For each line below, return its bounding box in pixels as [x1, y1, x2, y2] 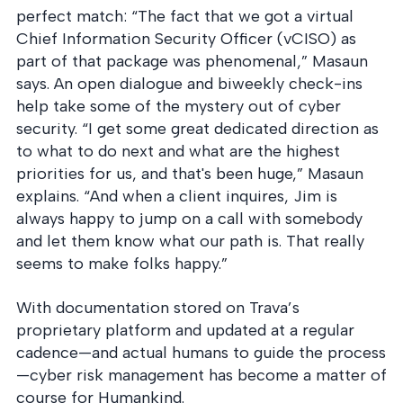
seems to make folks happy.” [16, 254, 228, 273]
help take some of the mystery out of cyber [16, 96, 341, 116]
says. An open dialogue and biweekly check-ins [16, 74, 363, 94]
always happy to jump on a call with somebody [16, 209, 363, 228]
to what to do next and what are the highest [16, 141, 340, 161]
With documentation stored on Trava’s [16, 298, 300, 318]
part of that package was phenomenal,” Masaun [16, 51, 368, 71]
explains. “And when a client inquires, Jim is [16, 186, 337, 206]
